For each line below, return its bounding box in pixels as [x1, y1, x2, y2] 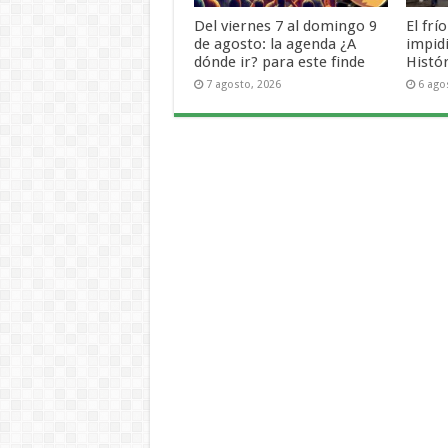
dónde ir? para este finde [193, 52, 365, 71]
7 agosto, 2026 [205, 77, 281, 91]
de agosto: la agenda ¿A [193, 34, 356, 53]
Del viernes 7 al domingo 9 [193, 16, 377, 35]
